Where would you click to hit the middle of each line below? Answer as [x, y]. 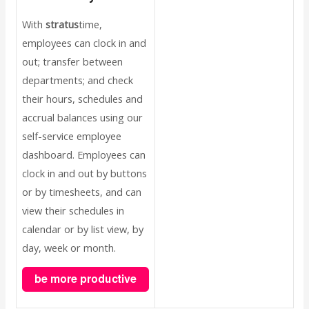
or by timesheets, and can [81, 191]
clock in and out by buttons [84, 173]
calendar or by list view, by [82, 229]
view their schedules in [73, 210]
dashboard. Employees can [83, 154]
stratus [62, 24]
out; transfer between [72, 61]
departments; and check [77, 80]
